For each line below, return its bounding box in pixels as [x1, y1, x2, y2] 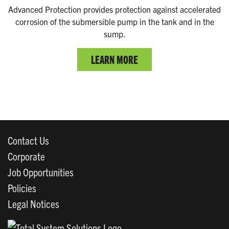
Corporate [8, 149, 45, 163]
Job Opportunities [8, 165, 74, 178]
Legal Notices [8, 196, 59, 210]
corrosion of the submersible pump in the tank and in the [15, 16, 214, 27]
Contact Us [8, 133, 49, 147]
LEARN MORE [91, 51, 138, 66]
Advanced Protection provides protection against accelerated [8, 4, 221, 14]
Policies [8, 180, 36, 194]
